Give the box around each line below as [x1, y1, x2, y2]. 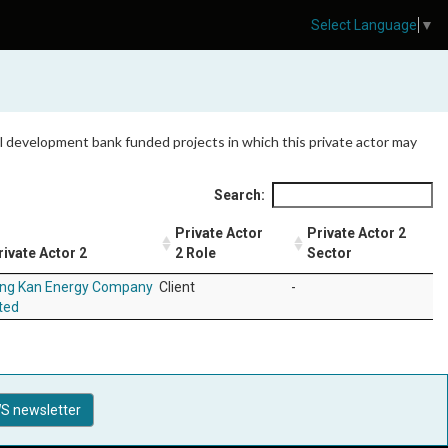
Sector [307, 245, 352, 261]
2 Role [175, 245, 216, 261]
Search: [214, 187, 265, 203]
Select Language [311, 17, 417, 34]
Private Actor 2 [307, 225, 406, 241]
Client [159, 279, 195, 295]
